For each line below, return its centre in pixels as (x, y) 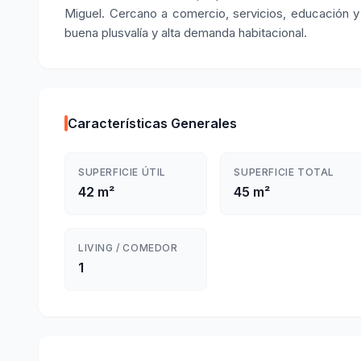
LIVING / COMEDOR (128, 248)
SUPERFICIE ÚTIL (122, 172)
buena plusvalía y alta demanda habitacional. (186, 33)
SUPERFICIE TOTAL (284, 172)
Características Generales (152, 123)
